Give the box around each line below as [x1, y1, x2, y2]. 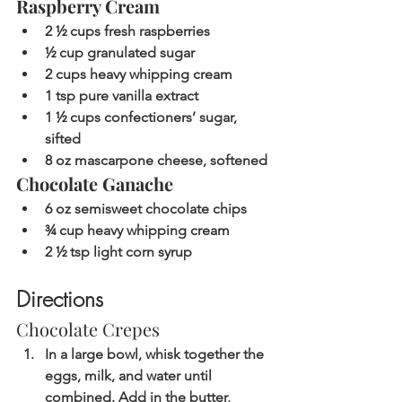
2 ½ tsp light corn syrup [45, 243, 192, 261]
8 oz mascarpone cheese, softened [45, 152, 267, 170]
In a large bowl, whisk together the [45, 345, 267, 363]
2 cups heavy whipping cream [45, 66, 232, 83]
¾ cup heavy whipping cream [45, 222, 230, 240]
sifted [45, 130, 81, 148]
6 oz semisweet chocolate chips [45, 200, 247, 218]
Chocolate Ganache [16, 171, 173, 197]
